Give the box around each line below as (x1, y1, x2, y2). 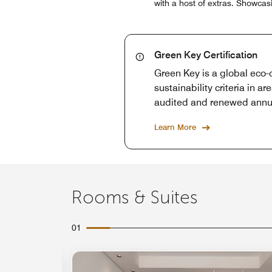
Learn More (154, 121, 196, 132)
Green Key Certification (154, 49, 257, 61)
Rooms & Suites (72, 186, 198, 208)
